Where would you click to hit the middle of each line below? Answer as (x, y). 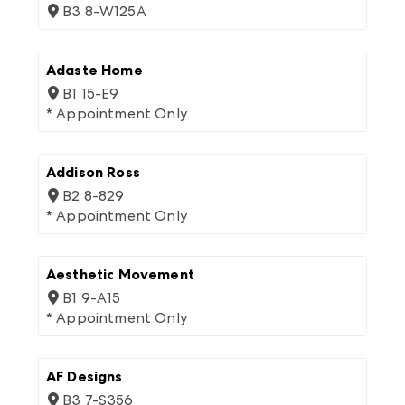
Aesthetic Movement (120, 274)
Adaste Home (94, 70)
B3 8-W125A (104, 11)
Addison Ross (93, 172)
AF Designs (85, 377)
